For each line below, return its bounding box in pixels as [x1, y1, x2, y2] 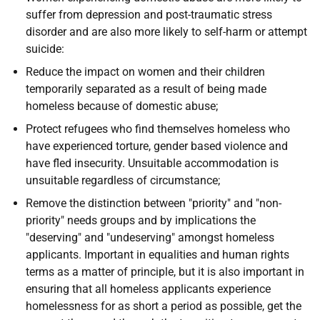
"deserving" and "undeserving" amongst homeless [26, 231, 274, 244]
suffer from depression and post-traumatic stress [26, 8, 272, 21]
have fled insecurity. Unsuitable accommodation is [26, 156, 279, 170]
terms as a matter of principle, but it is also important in [26, 265, 304, 279]
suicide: [26, 42, 64, 56]
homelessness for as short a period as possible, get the [26, 299, 301, 313]
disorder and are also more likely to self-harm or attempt [26, 25, 307, 39]
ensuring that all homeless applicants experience [26, 282, 271, 296]
